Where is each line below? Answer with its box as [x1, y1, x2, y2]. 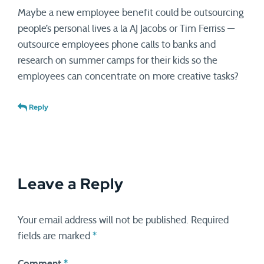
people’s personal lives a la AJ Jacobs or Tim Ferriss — [18, 24, 235, 34]
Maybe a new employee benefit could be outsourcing [18, 8, 243, 18]
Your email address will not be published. [18, 215, 189, 225]
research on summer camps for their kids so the [18, 55, 217, 65]
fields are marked [18, 231, 93, 241]
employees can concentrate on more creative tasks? [18, 71, 239, 81]
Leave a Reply [18, 174, 124, 194]
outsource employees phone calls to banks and [18, 39, 216, 49]
